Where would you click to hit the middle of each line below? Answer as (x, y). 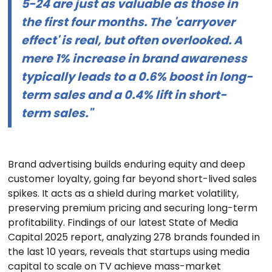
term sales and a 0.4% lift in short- (124, 95)
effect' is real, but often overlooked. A (132, 41)
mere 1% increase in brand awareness (134, 59)
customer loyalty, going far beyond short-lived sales (133, 178)
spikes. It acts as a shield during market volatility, (124, 193)
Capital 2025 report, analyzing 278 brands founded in (134, 237)
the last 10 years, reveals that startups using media (129, 251)
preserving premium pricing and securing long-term (133, 208)
